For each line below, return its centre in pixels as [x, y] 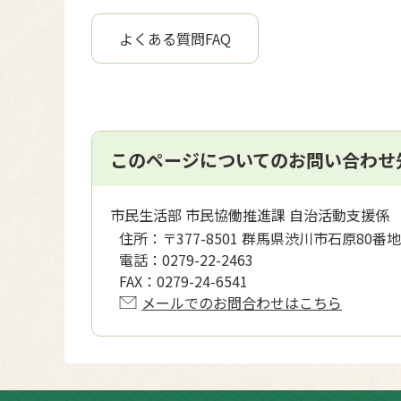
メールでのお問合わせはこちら [242, 302]
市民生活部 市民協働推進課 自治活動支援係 [250, 214]
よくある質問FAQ [175, 38]
